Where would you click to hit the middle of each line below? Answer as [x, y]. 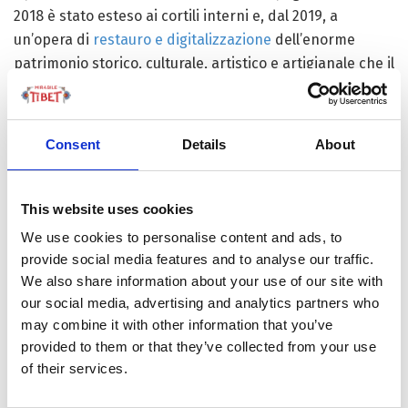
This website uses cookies [107, 209]
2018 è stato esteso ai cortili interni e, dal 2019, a [176, 16]
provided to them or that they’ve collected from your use [199, 347]
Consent [73, 144]
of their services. [74, 368]
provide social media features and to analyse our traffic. [198, 259]
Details [204, 144]
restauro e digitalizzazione [182, 40]
